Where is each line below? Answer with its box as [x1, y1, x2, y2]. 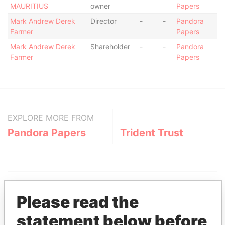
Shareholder [90, 42, 130, 51]
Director [90, 17, 117, 25]
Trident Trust [120, 127, 183, 139]
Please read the [17, 192, 139, 212]
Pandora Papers [8, 127, 86, 139]
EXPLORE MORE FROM [8, 113, 94, 123]
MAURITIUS [10, 2, 48, 10]
